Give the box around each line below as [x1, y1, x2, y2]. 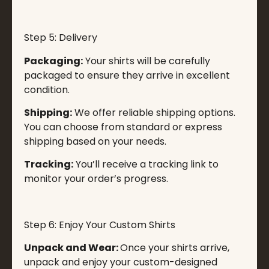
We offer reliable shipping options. [72, 105, 235, 119]
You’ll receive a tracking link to [73, 157, 219, 172]
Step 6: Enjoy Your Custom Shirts [24, 218, 175, 232]
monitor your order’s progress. [24, 172, 168, 186]
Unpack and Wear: [24, 241, 120, 255]
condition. [24, 82, 70, 97]
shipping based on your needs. [24, 134, 166, 148]
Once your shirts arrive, [120, 241, 229, 255]
